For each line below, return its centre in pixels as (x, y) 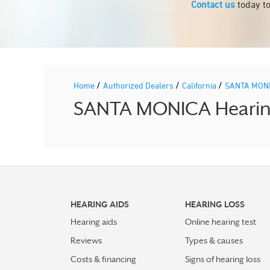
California (200, 85)
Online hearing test (221, 222)
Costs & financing (103, 259)
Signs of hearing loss (223, 259)
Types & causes (214, 240)
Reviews (86, 240)
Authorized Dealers (139, 85)
